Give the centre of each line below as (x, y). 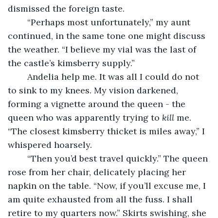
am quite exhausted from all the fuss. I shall (101, 199)
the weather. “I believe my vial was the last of (103, 49)
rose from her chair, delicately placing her (98, 172)
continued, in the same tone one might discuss (108, 36)
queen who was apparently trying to (85, 117)
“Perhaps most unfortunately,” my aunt (22, 22)
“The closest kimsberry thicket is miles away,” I (108, 131)
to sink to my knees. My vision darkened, (94, 90)
